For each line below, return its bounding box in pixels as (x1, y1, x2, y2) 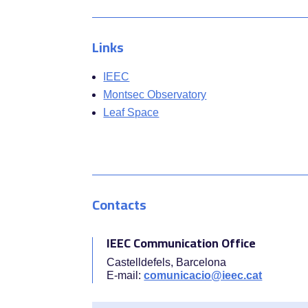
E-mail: (107, 269, 144, 281)
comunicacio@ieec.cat (144, 269, 263, 281)
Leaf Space (103, 107, 159, 119)
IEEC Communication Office (107, 231, 256, 254)
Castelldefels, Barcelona (107, 256, 227, 268)
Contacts (92, 191, 147, 217)
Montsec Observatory (103, 89, 207, 101)
